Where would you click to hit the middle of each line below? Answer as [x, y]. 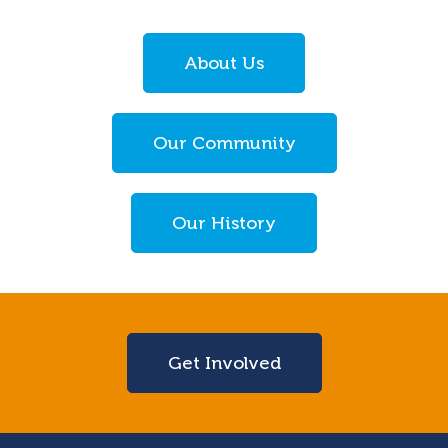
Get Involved [224, 363]
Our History [224, 223]
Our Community [224, 143]
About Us [224, 63]
